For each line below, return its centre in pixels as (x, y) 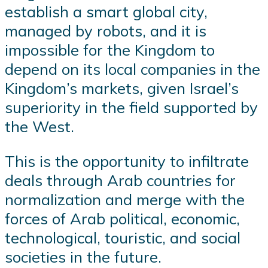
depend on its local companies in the (133, 69)
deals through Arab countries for (120, 180)
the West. (39, 127)
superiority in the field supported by (131, 107)
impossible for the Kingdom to (110, 50)
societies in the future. (83, 256)
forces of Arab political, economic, (122, 218)
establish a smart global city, (106, 12)
